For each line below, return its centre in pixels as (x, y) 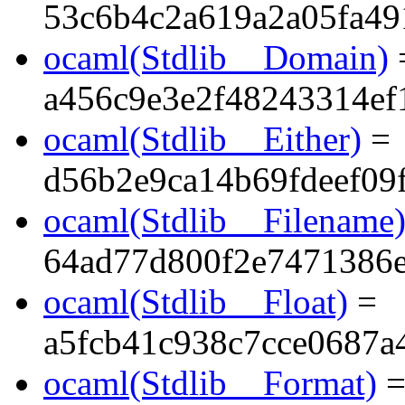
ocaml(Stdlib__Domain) (216, 58)
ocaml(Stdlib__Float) (196, 302)
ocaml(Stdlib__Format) (210, 383)
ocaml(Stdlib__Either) (202, 139)
